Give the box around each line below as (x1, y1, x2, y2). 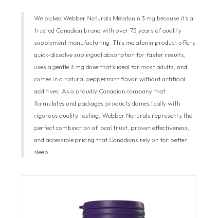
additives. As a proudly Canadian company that (34, 87, 165, 95)
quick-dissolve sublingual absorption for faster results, (34, 51, 186, 59)
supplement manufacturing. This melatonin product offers (34, 38, 195, 47)
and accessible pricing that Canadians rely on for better (34, 136, 187, 144)
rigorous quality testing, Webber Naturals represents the (34, 111, 192, 120)
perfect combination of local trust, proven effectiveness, (34, 124, 190, 132)
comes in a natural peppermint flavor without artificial (34, 75, 185, 83)
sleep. (34, 148, 50, 156)
